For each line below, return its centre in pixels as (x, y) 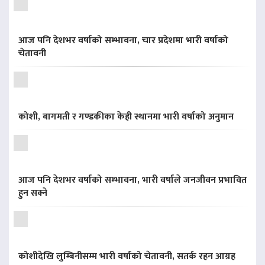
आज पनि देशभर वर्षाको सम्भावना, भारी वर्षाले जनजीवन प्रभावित (132, 180)
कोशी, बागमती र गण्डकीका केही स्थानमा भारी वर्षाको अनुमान (126, 117)
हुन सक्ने (33, 193)
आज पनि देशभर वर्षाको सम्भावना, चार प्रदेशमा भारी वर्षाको (123, 41)
